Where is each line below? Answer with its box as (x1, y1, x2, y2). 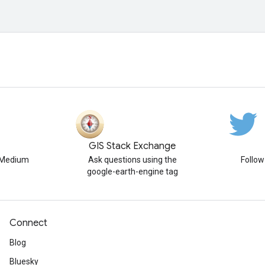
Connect (9, 217, 47, 229)
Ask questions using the (88, 155, 177, 164)
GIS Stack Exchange (89, 140, 176, 152)
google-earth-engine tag (86, 167, 178, 176)
